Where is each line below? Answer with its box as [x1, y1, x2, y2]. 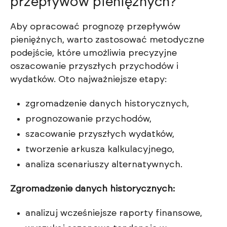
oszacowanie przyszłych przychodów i [10, 62, 178, 71]
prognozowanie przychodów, [25, 115, 152, 124]
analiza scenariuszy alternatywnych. [25, 160, 182, 170]
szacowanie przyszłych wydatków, [25, 130, 174, 139]
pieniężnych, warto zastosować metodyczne [10, 35, 204, 45]
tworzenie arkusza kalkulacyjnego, [25, 145, 174, 155]
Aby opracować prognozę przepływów [10, 22, 180, 32]
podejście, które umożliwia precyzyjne [10, 49, 177, 58]
